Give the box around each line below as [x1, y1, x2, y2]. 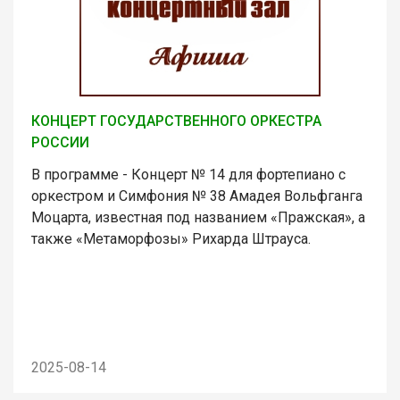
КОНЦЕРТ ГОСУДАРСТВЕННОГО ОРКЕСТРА [31, 112, 321, 129]
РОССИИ [31, 133, 89, 151]
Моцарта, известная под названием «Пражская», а [31, 208, 365, 226]
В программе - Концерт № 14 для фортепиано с [31, 165, 346, 183]
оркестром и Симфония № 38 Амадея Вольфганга [31, 187, 362, 204]
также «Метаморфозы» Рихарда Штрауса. [31, 229, 311, 247]
